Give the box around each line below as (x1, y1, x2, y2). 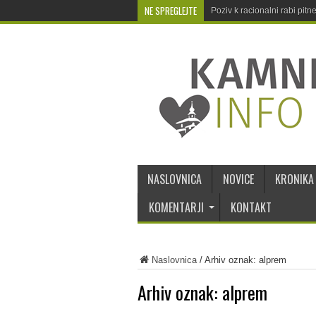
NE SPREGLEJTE (144, 4, 197, 18)
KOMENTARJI (148, 199, 204, 216)
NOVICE (222, 171, 254, 188)
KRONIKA (274, 171, 314, 188)
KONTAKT (230, 199, 272, 216)
